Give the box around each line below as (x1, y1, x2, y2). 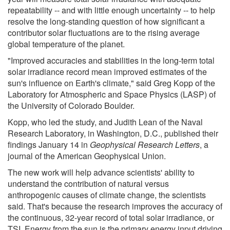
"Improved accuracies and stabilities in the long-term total (8, 54, 215, 66)
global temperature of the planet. (8, 37, 125, 50)
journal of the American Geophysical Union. (8, 149, 166, 162)
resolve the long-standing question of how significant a (8, 15, 205, 27)
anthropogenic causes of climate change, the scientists (8, 188, 206, 201)
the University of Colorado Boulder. (8, 99, 135, 111)
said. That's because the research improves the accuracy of (8, 200, 222, 212)
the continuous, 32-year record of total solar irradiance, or (8, 211, 214, 223)
